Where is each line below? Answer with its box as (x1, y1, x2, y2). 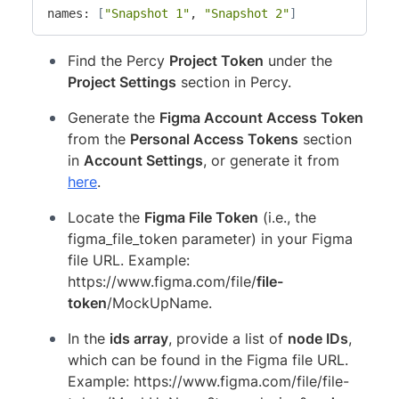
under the (264, 51, 332, 69)
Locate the (68, 208, 144, 226)
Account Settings (84, 151, 203, 169)
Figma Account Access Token (159, 108, 363, 126)
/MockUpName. (107, 293, 212, 312)
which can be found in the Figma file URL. (68, 350, 348, 369)
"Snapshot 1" (104, 5, 190, 20)
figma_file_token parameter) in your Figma (68, 229, 353, 248)
